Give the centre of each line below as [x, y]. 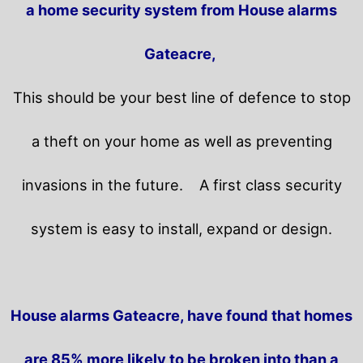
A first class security [270, 184]
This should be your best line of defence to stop [181, 97]
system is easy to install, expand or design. [181, 228]
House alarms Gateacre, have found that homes [181, 315]
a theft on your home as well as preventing [181, 141]
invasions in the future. [110, 184]
